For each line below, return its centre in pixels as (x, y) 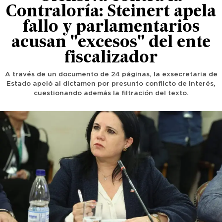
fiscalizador (111, 58)
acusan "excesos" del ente (111, 43)
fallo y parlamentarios (111, 28)
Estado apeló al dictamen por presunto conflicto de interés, (111, 84)
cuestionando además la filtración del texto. (111, 93)
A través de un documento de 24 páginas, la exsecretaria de (111, 75)
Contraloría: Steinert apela (111, 12)
